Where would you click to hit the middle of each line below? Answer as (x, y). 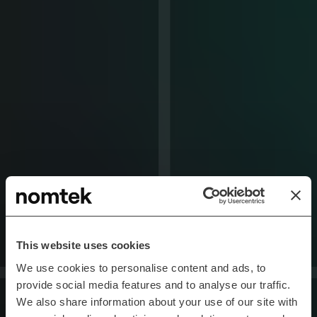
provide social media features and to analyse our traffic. (154, 284)
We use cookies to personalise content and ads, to (141, 267)
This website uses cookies (83, 245)
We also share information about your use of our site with (157, 301)
